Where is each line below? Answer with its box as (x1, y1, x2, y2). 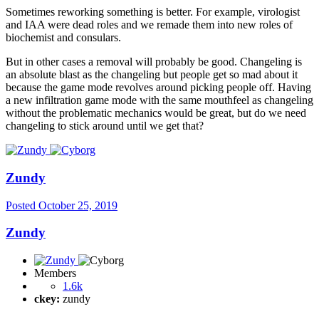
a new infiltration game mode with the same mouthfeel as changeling (6, 94, 313, 107)
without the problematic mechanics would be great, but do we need (6, 107, 306, 120)
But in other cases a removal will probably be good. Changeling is (6, 56, 302, 68)
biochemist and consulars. (6, 31, 121, 44)
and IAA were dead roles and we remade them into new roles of (6, 19, 293, 31)
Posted (6, 199, 38, 211)
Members (34, 267, 76, 280)
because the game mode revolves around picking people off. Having (6, 81, 311, 94)
